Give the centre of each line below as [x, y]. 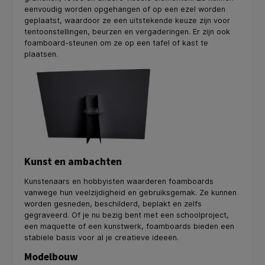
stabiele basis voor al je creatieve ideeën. [101, 238]
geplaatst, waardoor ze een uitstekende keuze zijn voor [127, 20]
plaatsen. [41, 54]
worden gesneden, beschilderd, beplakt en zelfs [113, 204]
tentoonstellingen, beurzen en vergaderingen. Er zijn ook [127, 31]
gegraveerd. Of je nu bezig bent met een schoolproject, [127, 215]
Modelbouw [51, 257]
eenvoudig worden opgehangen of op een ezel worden [125, 9]
